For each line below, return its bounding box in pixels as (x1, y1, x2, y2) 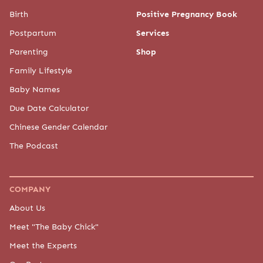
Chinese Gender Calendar (9, 122, 107, 131)
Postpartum (9, 28, 56, 38)
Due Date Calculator (9, 103, 89, 113)
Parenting (9, 46, 48, 56)
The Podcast (9, 140, 58, 150)
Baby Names (9, 84, 60, 94)
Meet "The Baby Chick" (9, 221, 99, 231)
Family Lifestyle (9, 65, 72, 75)
